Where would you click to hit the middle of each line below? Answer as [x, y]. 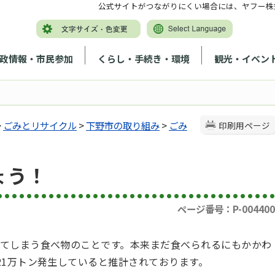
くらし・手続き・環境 [144, 58]
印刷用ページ [244, 125]
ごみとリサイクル [40, 125]
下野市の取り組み [123, 125]
